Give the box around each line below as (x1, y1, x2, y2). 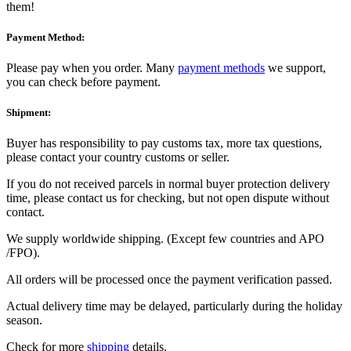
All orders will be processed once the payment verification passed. (6, 273, 332, 287)
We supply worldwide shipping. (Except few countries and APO (6, 232, 324, 246)
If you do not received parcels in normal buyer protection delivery (6, 177, 330, 191)
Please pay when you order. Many (6, 61, 178, 75)
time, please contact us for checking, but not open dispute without (6, 191, 329, 205)
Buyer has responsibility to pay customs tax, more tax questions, (6, 136, 322, 150)
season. (6, 313, 42, 327)
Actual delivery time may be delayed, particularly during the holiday (6, 299, 342, 313)
